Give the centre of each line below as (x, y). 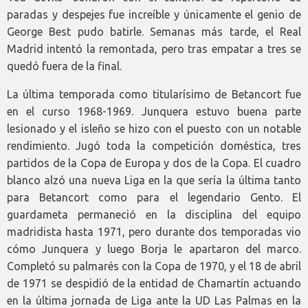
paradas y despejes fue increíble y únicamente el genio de (154, 14)
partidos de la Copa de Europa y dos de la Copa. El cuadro (154, 163)
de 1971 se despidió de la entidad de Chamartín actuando (154, 283)
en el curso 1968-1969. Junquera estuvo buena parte (154, 111)
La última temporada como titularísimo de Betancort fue (154, 94)
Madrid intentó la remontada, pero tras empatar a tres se (154, 48)
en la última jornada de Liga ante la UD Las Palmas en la (154, 300)
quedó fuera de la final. (64, 66)
